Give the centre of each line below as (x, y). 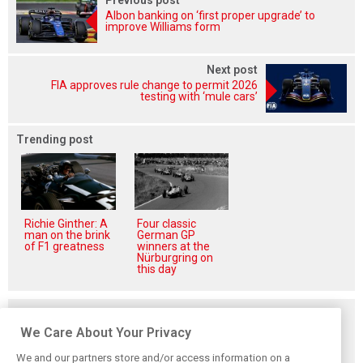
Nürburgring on (175, 257)
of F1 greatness (64, 246)
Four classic (167, 223)
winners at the (174, 246)
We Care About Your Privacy (106, 332)
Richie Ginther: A (66, 223)
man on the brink (67, 235)
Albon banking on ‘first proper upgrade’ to (210, 15)
